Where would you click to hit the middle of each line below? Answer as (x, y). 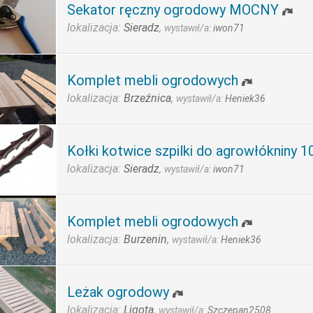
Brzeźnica (147, 98)
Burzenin (145, 239)
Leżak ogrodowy (118, 292)
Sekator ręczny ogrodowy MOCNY (173, 10)
